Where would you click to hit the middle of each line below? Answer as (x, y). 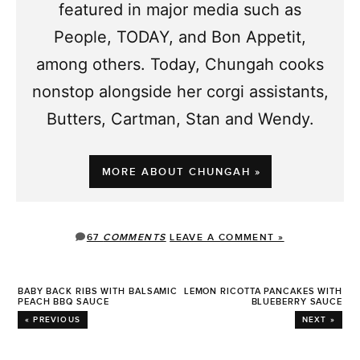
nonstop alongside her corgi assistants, (180, 92)
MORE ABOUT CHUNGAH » (181, 172)
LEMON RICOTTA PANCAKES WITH (263, 291)
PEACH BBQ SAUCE (63, 301)
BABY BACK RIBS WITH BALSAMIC (98, 291)
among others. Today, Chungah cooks (180, 65)
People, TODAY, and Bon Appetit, (180, 37)
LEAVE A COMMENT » (227, 237)
